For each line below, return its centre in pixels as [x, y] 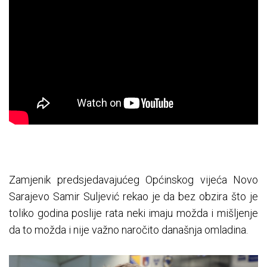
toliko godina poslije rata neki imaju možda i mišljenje [133, 213]
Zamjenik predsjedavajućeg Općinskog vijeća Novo [133, 180]
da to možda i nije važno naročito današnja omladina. [130, 230]
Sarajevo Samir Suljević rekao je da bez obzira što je [133, 197]
